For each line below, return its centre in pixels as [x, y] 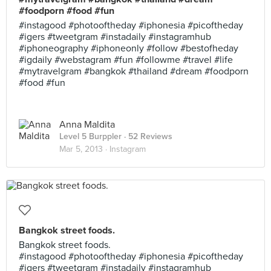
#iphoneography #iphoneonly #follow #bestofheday [129, 48]
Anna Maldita [87, 125]
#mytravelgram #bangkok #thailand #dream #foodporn [134, 71]
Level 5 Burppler [90, 136]
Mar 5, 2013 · [84, 149]
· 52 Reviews [147, 136]
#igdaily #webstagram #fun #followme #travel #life [126, 60]
